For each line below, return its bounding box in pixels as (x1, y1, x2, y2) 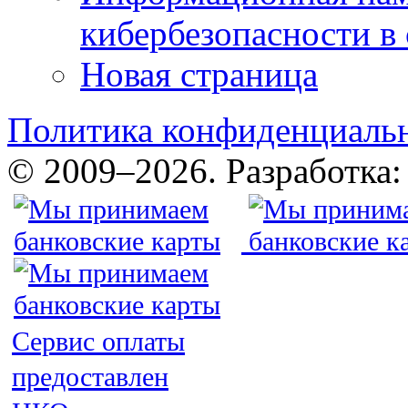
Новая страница (80, 54, 318, 94)
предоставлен (12, 361, 168, 393)
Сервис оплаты (12, 325, 185, 357)
